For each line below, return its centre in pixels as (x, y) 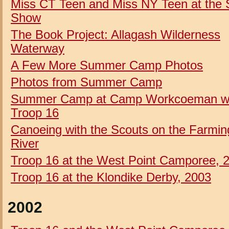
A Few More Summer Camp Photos (107, 65)
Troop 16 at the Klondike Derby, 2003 (111, 177)
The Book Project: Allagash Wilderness (116, 34)
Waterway (38, 48)
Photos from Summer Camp (86, 82)
